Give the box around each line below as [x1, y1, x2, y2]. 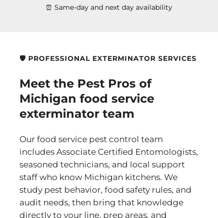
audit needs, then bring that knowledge [19, 197, 183, 207]
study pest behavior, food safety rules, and [19, 184, 192, 195]
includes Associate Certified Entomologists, [19, 146, 198, 157]
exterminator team [19, 106, 134, 121]
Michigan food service [19, 91, 154, 106]
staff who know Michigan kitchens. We [19, 172, 178, 182]
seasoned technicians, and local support [19, 159, 185, 169]
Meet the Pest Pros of [19, 76, 151, 91]
